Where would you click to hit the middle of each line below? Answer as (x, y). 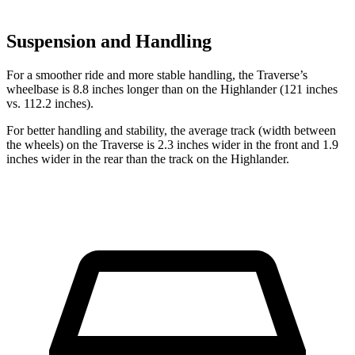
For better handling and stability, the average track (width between (171, 130)
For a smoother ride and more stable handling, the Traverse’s (157, 74)
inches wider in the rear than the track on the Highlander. (148, 158)
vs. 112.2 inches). (50, 103)
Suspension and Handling (109, 41)
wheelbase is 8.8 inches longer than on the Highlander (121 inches (172, 89)
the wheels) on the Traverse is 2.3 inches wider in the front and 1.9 (172, 144)
